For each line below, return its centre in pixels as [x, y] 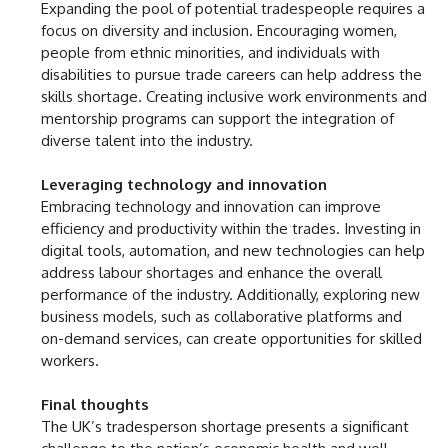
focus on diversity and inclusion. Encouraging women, [219, 30]
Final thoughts [95, 404]
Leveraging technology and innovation [184, 184]
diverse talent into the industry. [147, 140]
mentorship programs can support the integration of [217, 118]
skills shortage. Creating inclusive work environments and [234, 96]
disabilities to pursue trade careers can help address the [231, 74]
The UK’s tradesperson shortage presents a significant [225, 426]
